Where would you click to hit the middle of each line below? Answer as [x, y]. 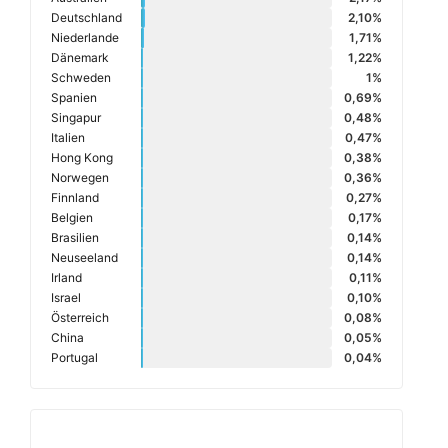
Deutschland [86, 18]
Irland [66, 278]
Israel [66, 298]
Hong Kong [82, 158]
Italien [68, 138]
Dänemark [80, 58]
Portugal [74, 358]
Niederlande [85, 38]
